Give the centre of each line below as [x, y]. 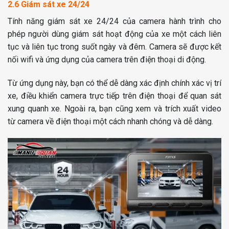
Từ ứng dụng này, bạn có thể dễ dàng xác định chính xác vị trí [114, 83]
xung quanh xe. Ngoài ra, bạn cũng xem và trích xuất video [114, 108]
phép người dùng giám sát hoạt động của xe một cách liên [114, 34]
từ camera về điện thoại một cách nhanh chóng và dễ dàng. [110, 121]
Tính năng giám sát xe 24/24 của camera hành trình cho [114, 21]
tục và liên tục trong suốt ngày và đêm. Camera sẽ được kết [114, 47]
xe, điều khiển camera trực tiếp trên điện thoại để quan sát [114, 96]
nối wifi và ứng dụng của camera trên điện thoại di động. [107, 59]
